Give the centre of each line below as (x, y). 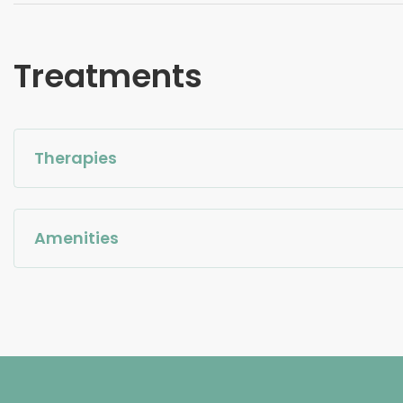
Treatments (108, 76)
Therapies (76, 157)
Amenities (77, 238)
